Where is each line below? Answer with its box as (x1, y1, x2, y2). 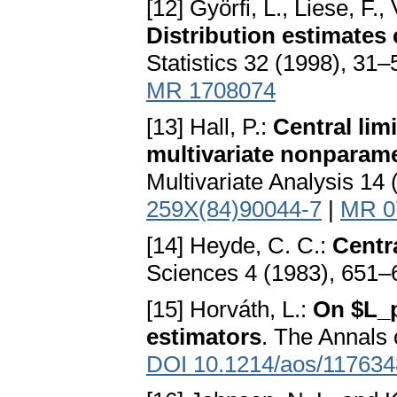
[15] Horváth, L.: (146, 296, 313, 323)
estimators (146, 323, 261, 351)
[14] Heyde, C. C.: (146, 232, 332, 260)
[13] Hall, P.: (146, 113, 273, 141)
